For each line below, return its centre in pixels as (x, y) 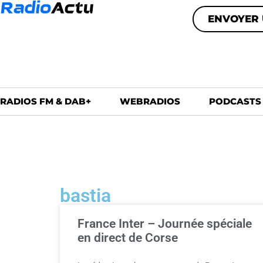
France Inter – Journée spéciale (165, 224)
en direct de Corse (128, 238)
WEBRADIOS (150, 101)
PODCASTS (235, 101)
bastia (85, 195)
